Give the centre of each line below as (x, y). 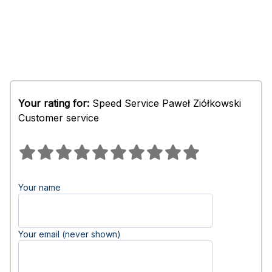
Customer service (59, 118)
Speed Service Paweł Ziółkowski (165, 103)
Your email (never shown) (70, 234)
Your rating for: (54, 103)
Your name (39, 187)
